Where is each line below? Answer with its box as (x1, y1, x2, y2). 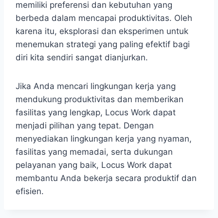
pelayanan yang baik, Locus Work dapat (16, 160, 172, 170)
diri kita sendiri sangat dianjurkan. (16, 53, 148, 63)
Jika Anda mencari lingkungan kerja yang (16, 81, 176, 91)
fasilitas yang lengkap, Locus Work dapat (16, 108, 176, 118)
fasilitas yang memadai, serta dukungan (16, 147, 173, 157)
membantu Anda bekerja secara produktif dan (16, 173, 197, 183)
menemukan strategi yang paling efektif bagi (16, 39, 190, 50)
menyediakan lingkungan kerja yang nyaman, (16, 134, 192, 144)
